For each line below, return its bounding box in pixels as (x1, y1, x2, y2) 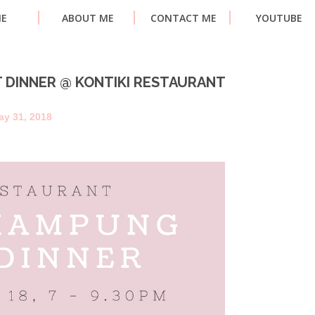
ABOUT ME (62, 11, 114, 25)
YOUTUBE (256, 11, 302, 25)
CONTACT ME (150, 11, 217, 25)
